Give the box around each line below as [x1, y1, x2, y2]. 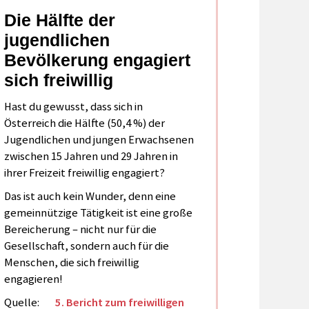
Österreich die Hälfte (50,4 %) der [3, 116, 165, 131]
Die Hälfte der [3, 10, 115, 30]
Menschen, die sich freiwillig [3, 255, 139, 270]
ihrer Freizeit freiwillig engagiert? [3, 166, 165, 181]
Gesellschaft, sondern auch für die [3, 239, 169, 254]
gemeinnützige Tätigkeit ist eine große [3, 206, 192, 221]
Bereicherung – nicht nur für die [3, 222, 157, 237]
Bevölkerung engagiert [3, 50, 190, 70]
